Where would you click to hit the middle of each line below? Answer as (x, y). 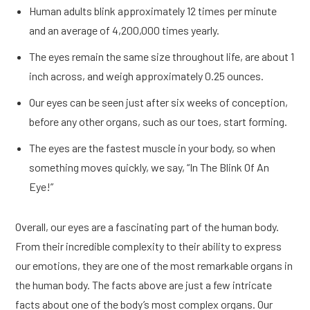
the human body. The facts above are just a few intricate (144, 285)
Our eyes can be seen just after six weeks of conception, (159, 102)
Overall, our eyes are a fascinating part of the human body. (147, 227)
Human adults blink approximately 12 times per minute (153, 11)
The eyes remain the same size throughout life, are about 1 (162, 57)
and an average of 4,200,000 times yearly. (125, 30)
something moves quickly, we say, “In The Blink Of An (149, 167)
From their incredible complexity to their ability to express (149, 246)
